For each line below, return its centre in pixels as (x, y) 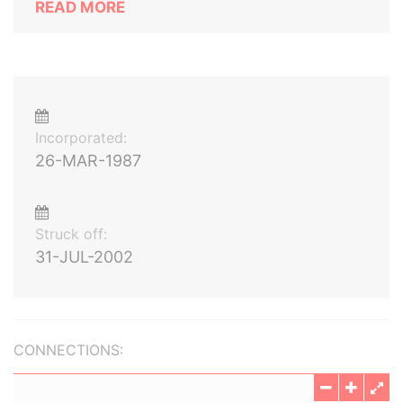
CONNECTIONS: (68, 350)
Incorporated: (81, 138)
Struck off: (71, 234)
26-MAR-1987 (88, 161)
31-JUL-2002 (84, 257)
